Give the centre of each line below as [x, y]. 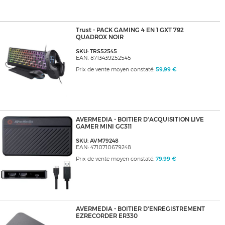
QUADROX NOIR [99, 37]
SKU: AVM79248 [97, 141]
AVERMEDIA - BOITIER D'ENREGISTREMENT [140, 209]
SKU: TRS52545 [96, 52]
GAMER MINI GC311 [103, 127]
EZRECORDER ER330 [106, 216]
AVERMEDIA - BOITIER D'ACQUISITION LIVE [140, 120]
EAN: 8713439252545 [103, 58]
